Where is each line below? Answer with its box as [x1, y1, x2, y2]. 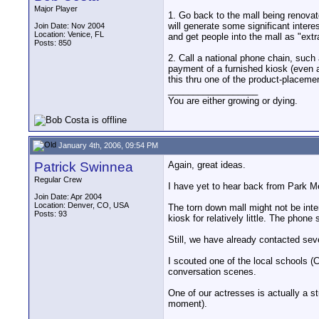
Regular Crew [34, 175, 82, 184]
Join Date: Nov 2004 [34, 21, 105, 30]
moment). [168, 298, 207, 309]
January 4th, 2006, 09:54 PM [56, 140, 158, 150]
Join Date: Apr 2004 [34, 192, 102, 201]
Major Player [34, 4, 78, 13]
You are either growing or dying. [168, 95, 298, 106]
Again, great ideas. [168, 159, 246, 170]
